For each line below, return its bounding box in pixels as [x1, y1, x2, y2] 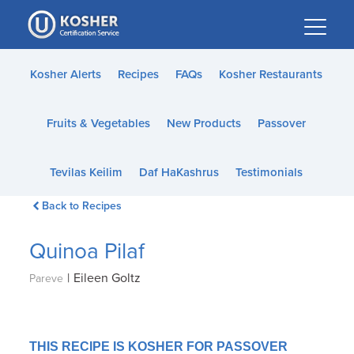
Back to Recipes [41, 199, 122, 213]
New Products [166, 116, 241, 130]
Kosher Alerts [29, 67, 101, 81]
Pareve [29, 272, 64, 285]
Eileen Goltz [73, 270, 141, 286]
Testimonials [235, 165, 303, 179]
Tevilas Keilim [49, 165, 122, 179]
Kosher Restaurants [218, 67, 322, 81]
